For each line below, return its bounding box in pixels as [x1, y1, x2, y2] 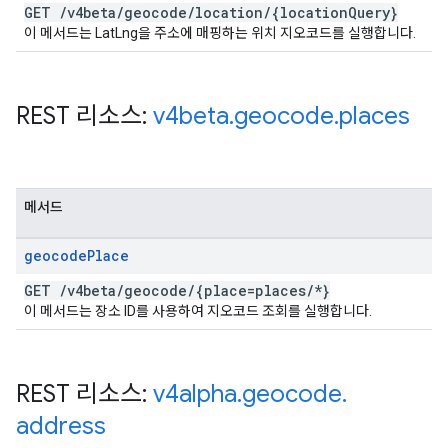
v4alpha [153, 379, 237, 409]
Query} [348, 3, 398, 22]
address [16, 411, 106, 441]
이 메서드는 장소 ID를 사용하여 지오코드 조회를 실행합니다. [24, 303, 372, 319]
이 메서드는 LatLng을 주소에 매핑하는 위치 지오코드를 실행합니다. [24, 25, 416, 41]
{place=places [195, 281, 306, 300]
